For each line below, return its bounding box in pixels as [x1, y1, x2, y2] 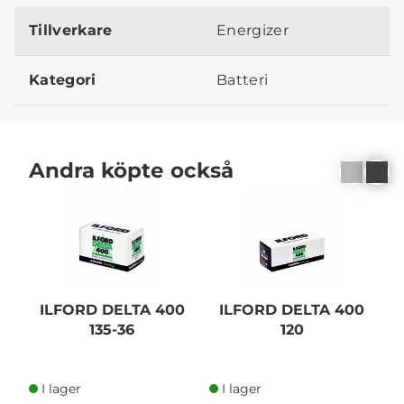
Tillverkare [29, 22, 113, 40]
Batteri [216, 71, 269, 89]
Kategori [29, 71, 96, 89]
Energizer [216, 22, 289, 40]
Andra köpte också [29, 156, 234, 183]
